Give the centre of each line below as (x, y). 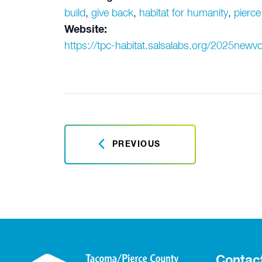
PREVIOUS (136, 144)
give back (112, 13)
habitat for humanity (183, 13)
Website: (85, 30)
